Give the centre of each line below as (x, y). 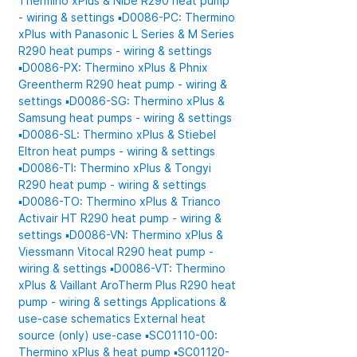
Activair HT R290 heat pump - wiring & (120, 218)
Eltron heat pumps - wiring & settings (117, 151)
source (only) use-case (82, 335)
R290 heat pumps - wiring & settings (116, 51)
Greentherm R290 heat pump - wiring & (123, 84)
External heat (170, 318)
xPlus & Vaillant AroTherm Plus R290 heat (127, 285)
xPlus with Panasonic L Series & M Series (127, 34)
